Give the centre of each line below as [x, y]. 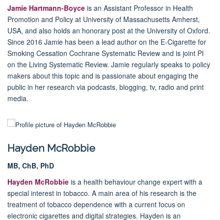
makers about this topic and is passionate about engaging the [103, 75]
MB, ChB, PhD [31, 165]
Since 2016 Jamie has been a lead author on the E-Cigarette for [107, 41]
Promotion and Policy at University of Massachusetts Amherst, [104, 19]
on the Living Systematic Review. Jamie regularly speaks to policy [109, 64]
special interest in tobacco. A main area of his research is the [102, 193]
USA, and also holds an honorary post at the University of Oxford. [109, 30]
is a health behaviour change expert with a [136, 181]
